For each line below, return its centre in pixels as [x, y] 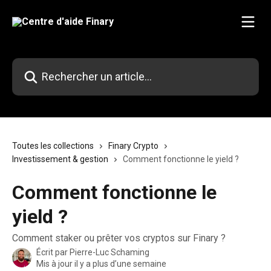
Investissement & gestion [60, 159]
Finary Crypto [133, 146]
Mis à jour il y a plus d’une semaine [101, 264]
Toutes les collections [53, 146]
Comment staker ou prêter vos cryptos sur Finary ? [119, 238]
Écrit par [53, 252]
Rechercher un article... [58, 65]
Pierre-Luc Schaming [109, 252]
